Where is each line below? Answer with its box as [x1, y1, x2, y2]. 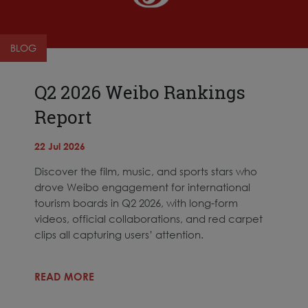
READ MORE [34, 269, 94, 283]
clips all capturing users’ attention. [34, 228, 203, 241]
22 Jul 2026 [34, 140, 85, 152]
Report [34, 104, 91, 129]
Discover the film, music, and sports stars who [34, 164, 257, 177]
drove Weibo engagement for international [34, 180, 250, 193]
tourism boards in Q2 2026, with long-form [34, 196, 238, 209]
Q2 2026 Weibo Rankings [34, 80, 245, 104]
